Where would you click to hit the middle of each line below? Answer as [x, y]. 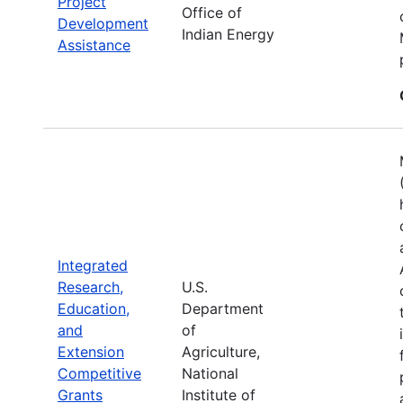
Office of [212, 12]
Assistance [94, 45]
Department [223, 308]
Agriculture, [221, 351]
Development [103, 23]
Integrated [93, 265]
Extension [91, 351]
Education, [94, 308]
